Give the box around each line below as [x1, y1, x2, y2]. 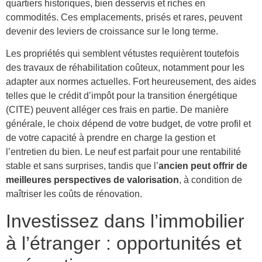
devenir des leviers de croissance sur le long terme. [6, 26, 218, 37]
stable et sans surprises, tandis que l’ [6, 161, 158, 171]
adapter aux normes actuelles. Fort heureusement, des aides [6, 77, 256, 87]
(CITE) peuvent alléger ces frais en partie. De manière [6, 105, 229, 115]
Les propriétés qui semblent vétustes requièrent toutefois [6, 49, 239, 59]
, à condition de [179, 175, 242, 185]
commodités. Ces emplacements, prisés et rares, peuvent [6, 12, 242, 23]
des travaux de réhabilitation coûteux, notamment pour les [6, 63, 244, 73]
